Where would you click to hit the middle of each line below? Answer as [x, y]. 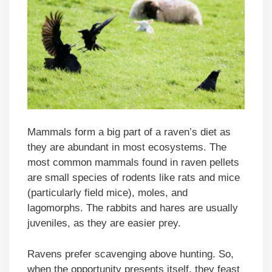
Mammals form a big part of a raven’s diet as [129, 132]
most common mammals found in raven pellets [133, 163]
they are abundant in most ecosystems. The [127, 148]
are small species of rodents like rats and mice [134, 178]
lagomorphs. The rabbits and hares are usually [133, 208]
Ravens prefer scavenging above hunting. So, [131, 254]
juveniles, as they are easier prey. [104, 223]
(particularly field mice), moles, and [107, 193]
